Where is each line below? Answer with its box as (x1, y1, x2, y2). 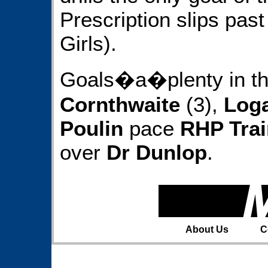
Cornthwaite (60, 92, 180, 116)
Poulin (60, 116, 123, 140)
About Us (185, 224, 229, 235)
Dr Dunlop (106, 140, 207, 164)
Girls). (60, 31, 117, 55)
